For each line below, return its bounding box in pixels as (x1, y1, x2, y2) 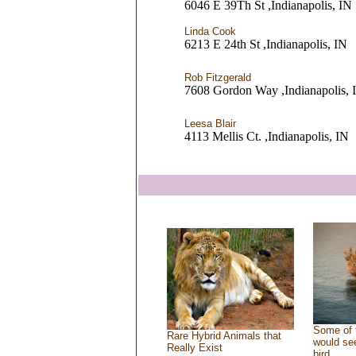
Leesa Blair (184, 118, 236, 130)
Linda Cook (184, 25, 236, 37)
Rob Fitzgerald (184, 72, 251, 83)
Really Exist (167, 342, 222, 354)
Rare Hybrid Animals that (167, 330, 281, 342)
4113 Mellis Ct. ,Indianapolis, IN (184, 130, 349, 143)
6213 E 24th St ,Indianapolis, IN (184, 37, 347, 51)
